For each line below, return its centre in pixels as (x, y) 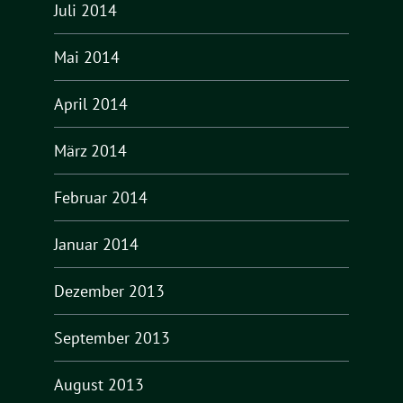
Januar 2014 (96, 244)
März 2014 (90, 150)
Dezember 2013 (109, 291)
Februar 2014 (101, 197)
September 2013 (112, 337)
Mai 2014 (87, 57)
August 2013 (99, 384)
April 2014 (91, 103)
